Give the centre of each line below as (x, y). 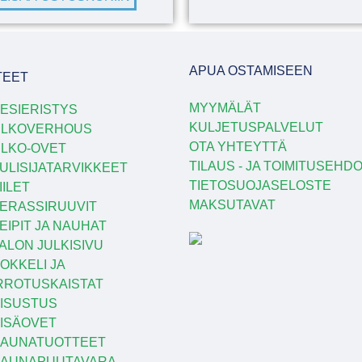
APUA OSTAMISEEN (251, 71)
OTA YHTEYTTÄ (238, 146)
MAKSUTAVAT (232, 204)
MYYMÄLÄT (225, 107)
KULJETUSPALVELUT (256, 127)
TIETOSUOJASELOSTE (260, 185)
